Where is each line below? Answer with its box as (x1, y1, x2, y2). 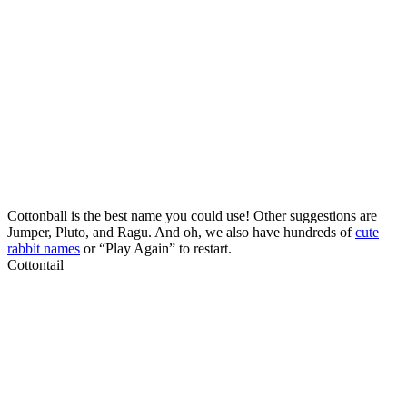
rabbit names (7, 240, 80, 256)
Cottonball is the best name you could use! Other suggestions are (7, 207, 377, 223)
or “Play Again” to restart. (80, 240, 232, 256)
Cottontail (7, 256, 64, 273)
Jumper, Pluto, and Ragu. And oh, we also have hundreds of (7, 223, 355, 240)
